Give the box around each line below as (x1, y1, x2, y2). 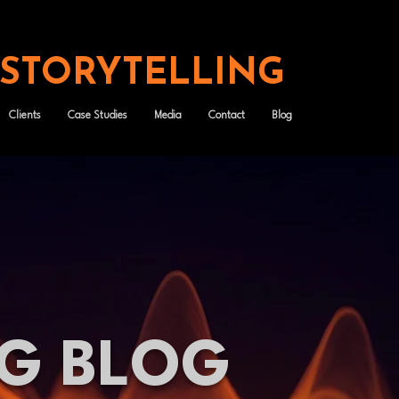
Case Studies (67, 110, 127, 121)
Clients (8, 110, 41, 121)
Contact (208, 110, 245, 121)
